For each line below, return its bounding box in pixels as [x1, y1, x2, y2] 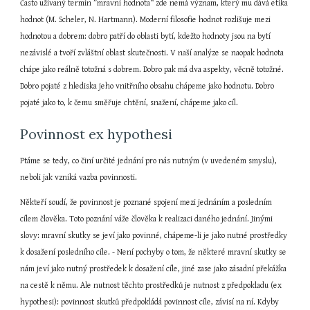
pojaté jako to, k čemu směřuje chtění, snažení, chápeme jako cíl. [20, 98, 239, 107]
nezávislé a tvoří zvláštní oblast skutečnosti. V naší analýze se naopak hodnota [20, 48, 284, 57]
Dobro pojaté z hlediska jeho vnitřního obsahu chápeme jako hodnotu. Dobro [20, 82, 275, 91]
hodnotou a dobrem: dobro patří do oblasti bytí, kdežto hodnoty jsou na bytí [20, 32, 271, 41]
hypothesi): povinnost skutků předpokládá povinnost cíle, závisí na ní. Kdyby [20, 298, 280, 307]
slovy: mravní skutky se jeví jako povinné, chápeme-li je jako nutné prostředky [20, 231, 288, 240]
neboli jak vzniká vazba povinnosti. [20, 173, 138, 182]
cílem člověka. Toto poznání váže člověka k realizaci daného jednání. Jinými [20, 215, 273, 224]
